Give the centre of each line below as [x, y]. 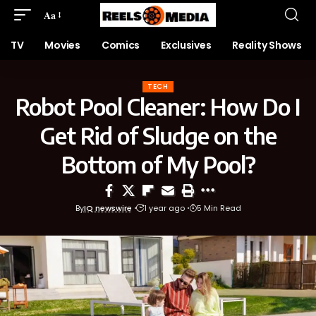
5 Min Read [219, 208]
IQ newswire [108, 208]
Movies [62, 45]
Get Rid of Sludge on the [158, 135]
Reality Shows [267, 45]
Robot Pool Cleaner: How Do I [158, 107]
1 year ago [164, 208]
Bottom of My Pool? [158, 164]
